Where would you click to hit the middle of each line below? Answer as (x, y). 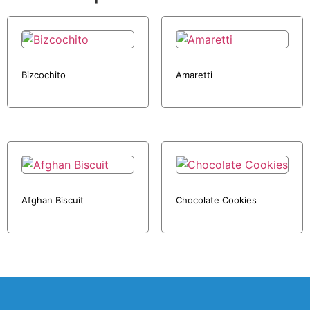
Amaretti (194, 75)
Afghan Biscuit (53, 200)
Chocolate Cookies (216, 200)
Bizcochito (44, 75)
